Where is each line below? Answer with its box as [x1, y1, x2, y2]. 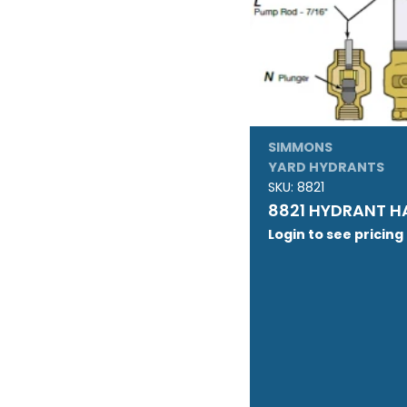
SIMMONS [267, 137, 333, 156]
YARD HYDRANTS [267, 157, 384, 176]
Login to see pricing [267, 224, 403, 243]
